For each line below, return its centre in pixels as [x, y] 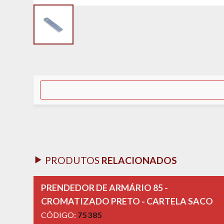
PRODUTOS [72, 160]
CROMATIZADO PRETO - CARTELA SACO [127, 201]
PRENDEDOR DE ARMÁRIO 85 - [105, 187]
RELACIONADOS [139, 160]
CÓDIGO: [59, 214]
